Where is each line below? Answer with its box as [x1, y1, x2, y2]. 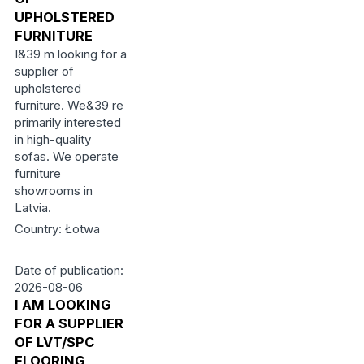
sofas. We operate [14, 149, 119, 164]
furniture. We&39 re [14, 97, 123, 113]
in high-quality [14, 132, 91, 147]
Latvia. [14, 200, 51, 215]
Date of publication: [14, 262, 123, 278]
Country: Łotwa [14, 221, 100, 236]
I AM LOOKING [14, 297, 111, 313]
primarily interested [14, 115, 121, 130]
